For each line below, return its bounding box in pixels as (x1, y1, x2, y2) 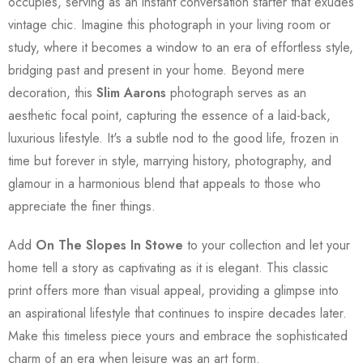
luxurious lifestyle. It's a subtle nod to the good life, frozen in (8, 128, 339, 147)
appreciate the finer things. (8, 196, 156, 216)
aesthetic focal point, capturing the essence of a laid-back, (8, 105, 331, 125)
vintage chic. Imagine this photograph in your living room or (8, 15, 331, 34)
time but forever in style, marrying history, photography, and (8, 151, 331, 170)
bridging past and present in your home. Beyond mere (8, 60, 305, 79)
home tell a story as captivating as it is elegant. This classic (8, 258, 328, 277)
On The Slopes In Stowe (36, 235, 183, 254)
